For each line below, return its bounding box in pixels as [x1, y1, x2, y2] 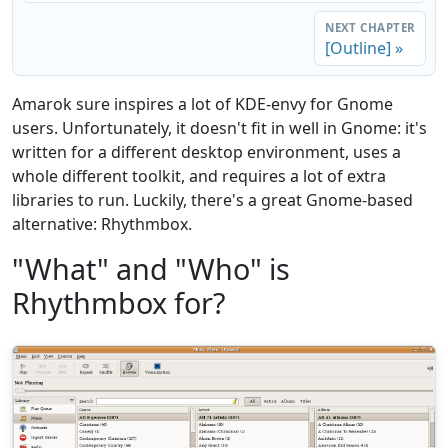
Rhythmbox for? [12, 282, 225, 322]
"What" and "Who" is [12, 248, 290, 288]
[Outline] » [325, 36, 404, 59]
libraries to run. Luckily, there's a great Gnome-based [12, 188, 413, 211]
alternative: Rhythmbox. [12, 212, 192, 235]
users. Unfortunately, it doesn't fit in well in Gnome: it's [12, 116, 427, 139]
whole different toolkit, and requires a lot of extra [12, 164, 386, 187]
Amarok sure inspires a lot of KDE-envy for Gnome [12, 92, 393, 115]
